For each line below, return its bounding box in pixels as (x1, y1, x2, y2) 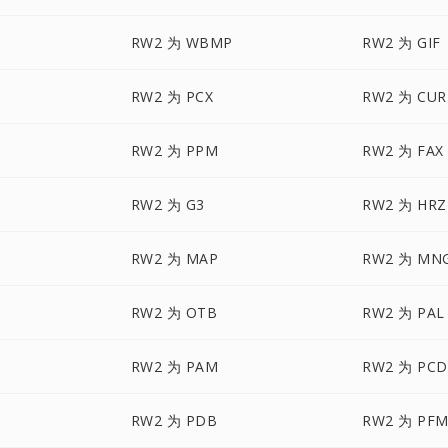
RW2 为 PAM (130, 357, 219, 376)
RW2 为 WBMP (130, 33, 233, 52)
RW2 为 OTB (130, 303, 218, 322)
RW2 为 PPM (130, 141, 219, 160)
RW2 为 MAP (130, 249, 219, 268)
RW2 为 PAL (362, 303, 445, 322)
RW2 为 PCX (130, 87, 214, 106)
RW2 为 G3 (130, 195, 205, 214)
